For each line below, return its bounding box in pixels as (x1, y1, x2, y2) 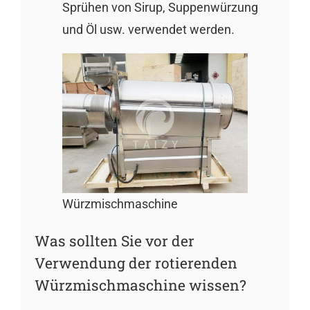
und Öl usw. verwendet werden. (62, 22, 235, 37)
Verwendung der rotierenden (34, 253, 237, 273)
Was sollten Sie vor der (34, 230, 194, 250)
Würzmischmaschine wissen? (34, 275, 246, 295)
